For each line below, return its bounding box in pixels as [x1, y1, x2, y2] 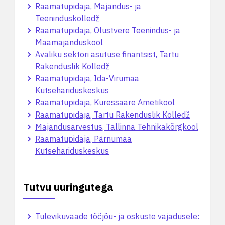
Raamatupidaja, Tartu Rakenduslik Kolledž [35, 109, 190, 120]
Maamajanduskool [35, 37, 103, 47]
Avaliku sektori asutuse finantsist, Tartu [35, 49, 179, 59]
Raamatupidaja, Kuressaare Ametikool [35, 97, 175, 107]
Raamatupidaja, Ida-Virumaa [35, 73, 139, 83]
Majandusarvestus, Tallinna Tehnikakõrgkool [35, 122, 198, 132]
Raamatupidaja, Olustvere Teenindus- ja [35, 25, 180, 35]
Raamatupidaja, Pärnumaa [35, 134, 132, 144]
